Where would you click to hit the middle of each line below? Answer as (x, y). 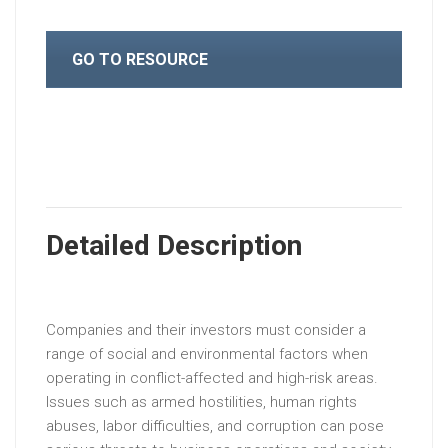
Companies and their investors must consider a (206, 330)
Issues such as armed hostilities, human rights (201, 402)
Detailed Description (174, 246)
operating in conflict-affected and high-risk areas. (212, 378)
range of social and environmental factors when (207, 354)
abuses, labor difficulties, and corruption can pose (215, 426)
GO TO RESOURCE (140, 59)
